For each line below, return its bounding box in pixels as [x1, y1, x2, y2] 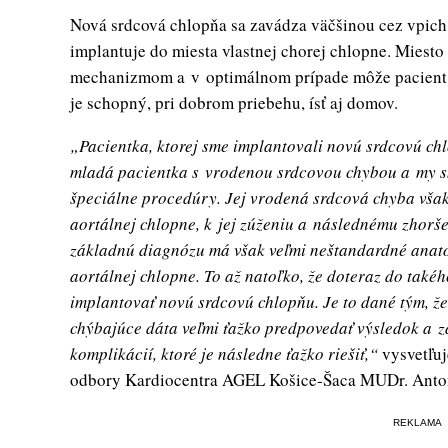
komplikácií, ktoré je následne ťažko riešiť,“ [70, 341, 378, 365]
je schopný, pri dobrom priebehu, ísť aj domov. [70, 90, 398, 114]
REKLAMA [392, 416, 442, 428]
